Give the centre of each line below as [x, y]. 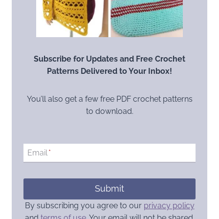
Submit [109, 189]
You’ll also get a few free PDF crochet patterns [109, 99]
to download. [109, 111]
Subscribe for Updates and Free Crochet [109, 59]
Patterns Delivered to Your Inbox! [109, 71]
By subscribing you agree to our [84, 205]
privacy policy [169, 205]
